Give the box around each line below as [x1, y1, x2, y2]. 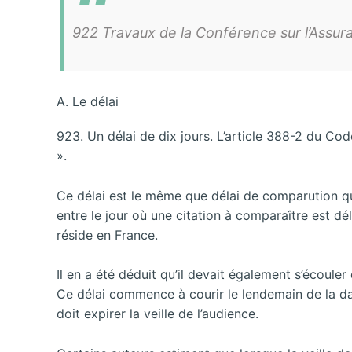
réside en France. [57, 226, 158, 243]
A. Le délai [57, 93, 119, 110]
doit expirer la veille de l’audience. [57, 306, 258, 322]
